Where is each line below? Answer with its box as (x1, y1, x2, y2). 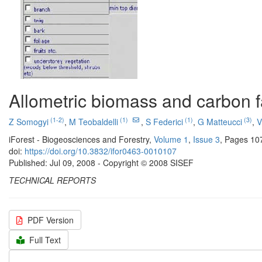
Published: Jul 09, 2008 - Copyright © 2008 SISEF (9, 157, 194, 168)
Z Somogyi (9, 116, 49, 127)
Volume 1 (154, 133, 188, 145)
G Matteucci (198, 116, 242, 127)
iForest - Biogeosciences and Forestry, (9, 133, 154, 145)
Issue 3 (193, 133, 220, 145)
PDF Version (27, 214, 74, 226)
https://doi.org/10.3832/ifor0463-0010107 (25, 145, 177, 157)
